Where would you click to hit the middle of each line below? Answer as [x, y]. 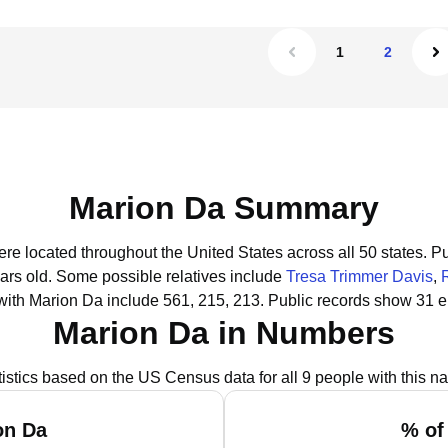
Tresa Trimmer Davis [359, 276]
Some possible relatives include [171, 276]
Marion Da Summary [224, 208]
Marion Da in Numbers [224, 333]
